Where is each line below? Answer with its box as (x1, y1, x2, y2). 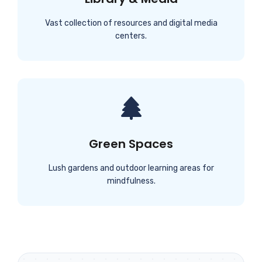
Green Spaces (89, 136, 173, 153)
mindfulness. (106, 176, 156, 187)
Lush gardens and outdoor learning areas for (48, 163, 214, 174)
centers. (115, 31, 147, 42)
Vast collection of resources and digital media (44, 18, 218, 29)
